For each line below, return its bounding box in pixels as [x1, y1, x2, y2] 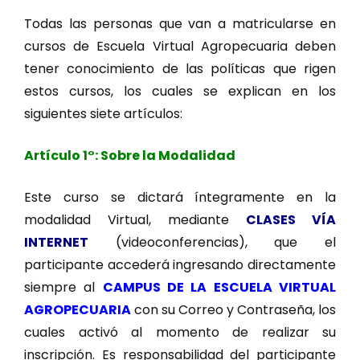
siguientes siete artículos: [24, 104, 182, 124]
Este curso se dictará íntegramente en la [24, 188, 336, 207]
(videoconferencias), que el [88, 233, 336, 252]
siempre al [24, 278, 103, 297]
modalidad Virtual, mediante [24, 211, 246, 230]
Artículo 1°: [24, 146, 100, 166]
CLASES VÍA [246, 211, 336, 230]
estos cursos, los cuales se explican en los [24, 82, 336, 101]
